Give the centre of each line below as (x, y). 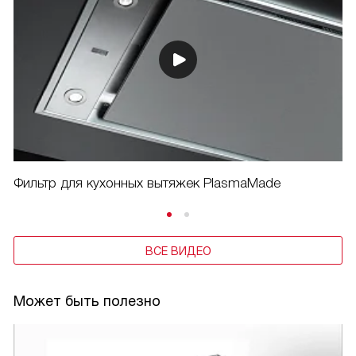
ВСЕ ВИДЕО (178, 252)
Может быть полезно (87, 302)
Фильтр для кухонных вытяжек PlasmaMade (147, 184)
